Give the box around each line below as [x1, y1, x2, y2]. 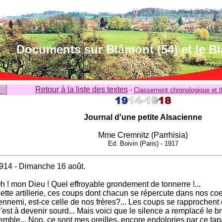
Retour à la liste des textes [35, 85, 128, 94]
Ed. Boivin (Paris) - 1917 [108, 140, 178, 147]
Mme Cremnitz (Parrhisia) [98, 131, 188, 139]
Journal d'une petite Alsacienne [84, 113, 202, 121]
